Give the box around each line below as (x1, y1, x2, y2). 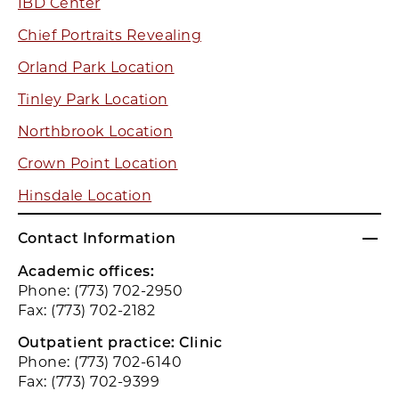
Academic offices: (18, 263, 155, 281)
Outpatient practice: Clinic (18, 334, 223, 352)
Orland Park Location (18, 59, 175, 77)
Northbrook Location (18, 123, 174, 141)
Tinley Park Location (18, 91, 168, 109)
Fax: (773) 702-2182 (18, 302, 156, 320)
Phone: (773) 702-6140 (18, 354, 183, 371)
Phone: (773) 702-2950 (18, 282, 183, 300)
